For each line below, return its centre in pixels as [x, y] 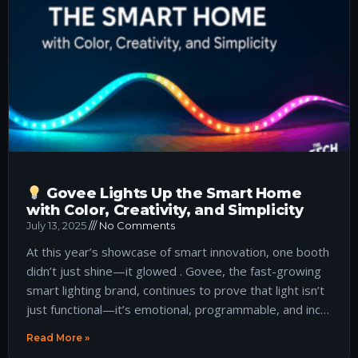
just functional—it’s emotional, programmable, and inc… [178, 309]
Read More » [58, 337]
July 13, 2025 [58, 225]
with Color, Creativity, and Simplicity [165, 210]
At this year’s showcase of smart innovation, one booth [178, 251]
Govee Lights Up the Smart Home [172, 193]
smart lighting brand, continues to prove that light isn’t [175, 290]
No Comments [136, 225]
